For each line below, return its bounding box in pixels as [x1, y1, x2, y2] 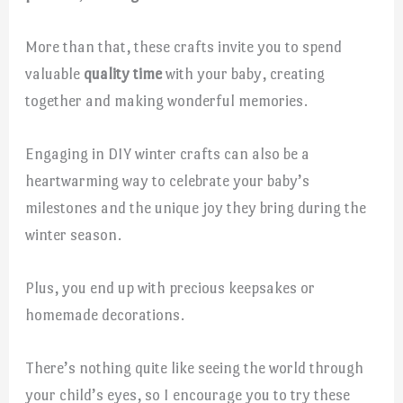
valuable [25, 64, 85, 83]
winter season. [25, 225, 122, 244]
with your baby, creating [162, 64, 326, 83]
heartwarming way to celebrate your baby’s [25, 171, 310, 190]
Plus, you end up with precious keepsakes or [25, 279, 316, 298]
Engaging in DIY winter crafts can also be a [25, 144, 310, 163]
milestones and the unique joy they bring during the [25, 198, 367, 217]
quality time [84, 64, 163, 83]
